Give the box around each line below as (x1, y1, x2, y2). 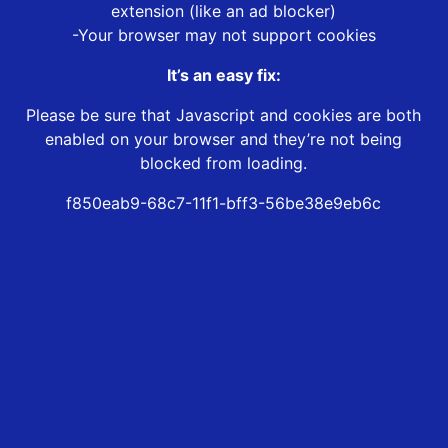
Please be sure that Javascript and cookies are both (26, 105, 422, 126)
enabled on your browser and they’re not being (45, 129, 403, 150)
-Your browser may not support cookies (71, 25, 376, 46)
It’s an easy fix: (166, 65, 281, 86)
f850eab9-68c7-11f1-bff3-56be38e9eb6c (66, 193, 382, 214)
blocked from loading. (140, 153, 308, 174)
